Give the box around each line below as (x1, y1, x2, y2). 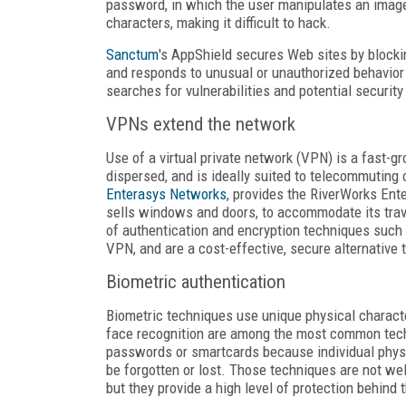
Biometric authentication (106, 270, 285, 293)
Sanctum (106, 44, 159, 63)
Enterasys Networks (106, 184, 227, 203)
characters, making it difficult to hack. (106, 13, 331, 32)
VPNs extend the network (106, 112, 295, 135)
